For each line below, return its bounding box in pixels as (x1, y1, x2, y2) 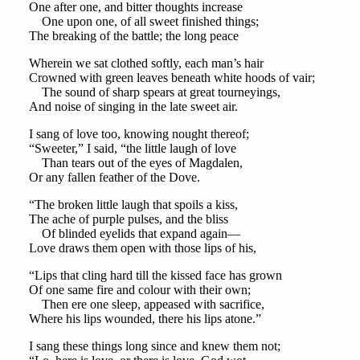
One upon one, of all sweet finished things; (28, 14, 259, 29)
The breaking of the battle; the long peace (28, 29, 239, 43)
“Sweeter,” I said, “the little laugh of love (28, 141, 236, 156)
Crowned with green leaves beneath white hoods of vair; (28, 71, 315, 85)
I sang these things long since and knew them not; (28, 339, 280, 354)
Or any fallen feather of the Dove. (28, 170, 200, 185)
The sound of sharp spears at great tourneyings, (28, 85, 280, 100)
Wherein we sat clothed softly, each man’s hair (28, 56, 264, 71)
